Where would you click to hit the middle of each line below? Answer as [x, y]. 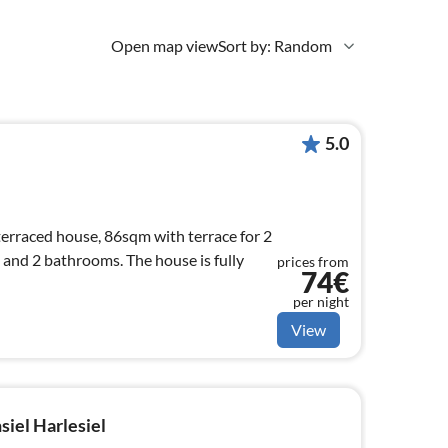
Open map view [164, 45]
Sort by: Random [275, 45]
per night [321, 302]
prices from [313, 262]
